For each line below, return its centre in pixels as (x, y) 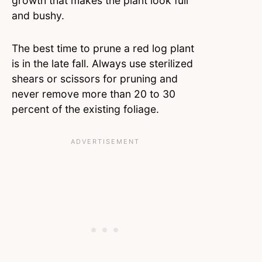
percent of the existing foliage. (85, 109)
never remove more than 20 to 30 (94, 94)
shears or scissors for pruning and (95, 79)
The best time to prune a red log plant (103, 49)
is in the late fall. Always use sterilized (102, 64)
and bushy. (39, 16)
